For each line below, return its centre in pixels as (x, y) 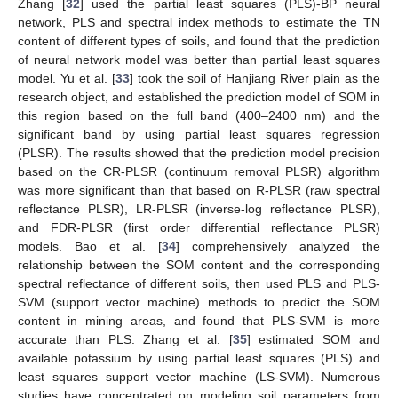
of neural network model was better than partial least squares (199, 59)
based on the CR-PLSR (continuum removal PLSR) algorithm (199, 171)
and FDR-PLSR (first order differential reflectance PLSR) (199, 227)
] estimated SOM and (314, 339)
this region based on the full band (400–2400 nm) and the (199, 115)
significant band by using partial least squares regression (199, 134)
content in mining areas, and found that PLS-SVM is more (199, 320)
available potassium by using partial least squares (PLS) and (199, 358)
